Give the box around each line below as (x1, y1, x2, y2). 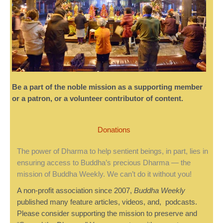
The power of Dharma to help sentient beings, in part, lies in (17, 147, 208, 155)
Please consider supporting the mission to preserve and (17, 209, 197, 218)
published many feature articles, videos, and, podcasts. (17, 198, 197, 206)
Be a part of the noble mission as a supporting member (12, 83, 203, 91)
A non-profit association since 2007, (17, 186, 134, 195)
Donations (98, 125, 130, 134)
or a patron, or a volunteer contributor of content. (12, 94, 183, 103)
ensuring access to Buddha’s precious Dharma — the (17, 158, 191, 167)
